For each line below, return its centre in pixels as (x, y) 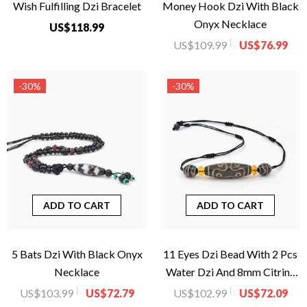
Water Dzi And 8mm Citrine (230, 272)
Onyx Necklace (230, 24)
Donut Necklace (230, 290)
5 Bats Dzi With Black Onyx (77, 254)
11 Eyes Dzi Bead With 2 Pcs (230, 254)
